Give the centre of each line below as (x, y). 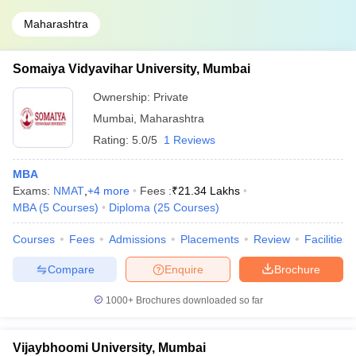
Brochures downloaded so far (198, 300)
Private (171, 97)
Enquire (184, 269)
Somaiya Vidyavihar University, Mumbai (132, 69)
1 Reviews (190, 140)
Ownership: (123, 97)
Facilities (326, 239)
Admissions (137, 239)
